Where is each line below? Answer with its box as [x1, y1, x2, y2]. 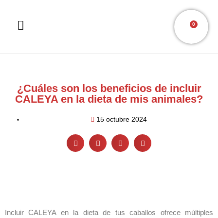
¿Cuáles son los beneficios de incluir [17, 82, 201, 94]
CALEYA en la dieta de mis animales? [15, 93, 203, 105]
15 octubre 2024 [96, 115, 147, 123]
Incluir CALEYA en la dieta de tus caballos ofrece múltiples [5, 208, 213, 217]
